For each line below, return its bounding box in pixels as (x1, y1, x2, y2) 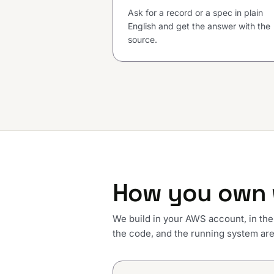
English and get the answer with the (128, 21, 270, 32)
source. (128, 34, 157, 45)
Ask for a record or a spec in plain (128, 7, 263, 18)
